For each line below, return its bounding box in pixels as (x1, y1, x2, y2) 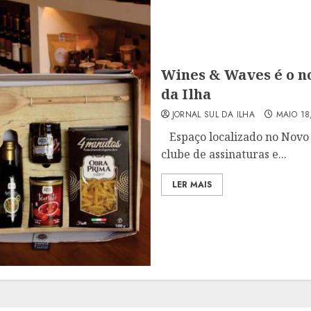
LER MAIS (171, 178, 212, 191)
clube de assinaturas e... (160, 146, 287, 162)
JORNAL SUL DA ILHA (171, 108, 255, 121)
